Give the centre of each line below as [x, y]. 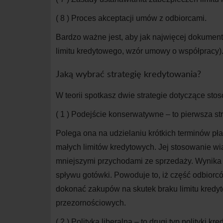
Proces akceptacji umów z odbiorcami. [139, 18]
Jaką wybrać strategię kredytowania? [128, 73]
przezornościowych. [91, 203]
